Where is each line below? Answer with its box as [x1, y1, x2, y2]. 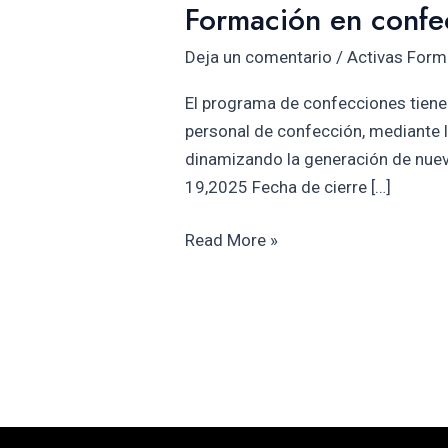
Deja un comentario [185, 46, 333, 67]
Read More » [185, 230, 279, 251]
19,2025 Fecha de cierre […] [185, 176, 392, 197]
